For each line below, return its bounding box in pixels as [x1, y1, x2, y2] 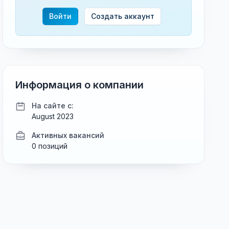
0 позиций [32, 142, 68, 150]
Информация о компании [15, 79, 144, 91]
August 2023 [32, 112, 74, 121]
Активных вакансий [32, 131, 105, 140]
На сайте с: [32, 101, 74, 110]
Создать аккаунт [91, 12, 155, 20]
